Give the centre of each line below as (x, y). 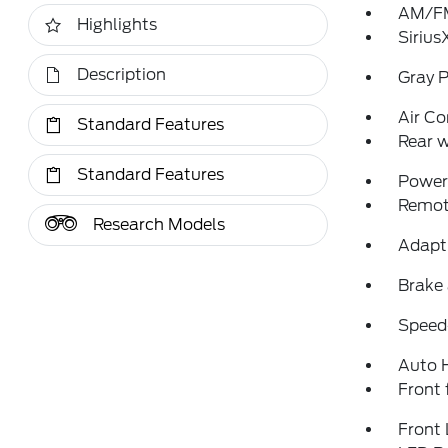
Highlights (117, 24)
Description (122, 74)
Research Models (159, 224)
